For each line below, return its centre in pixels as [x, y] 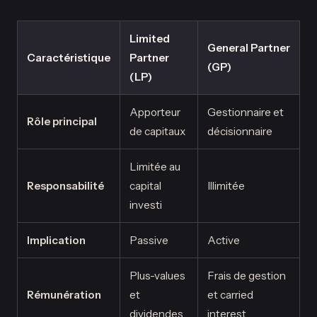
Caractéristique [69, 58]
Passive [149, 241]
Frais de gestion [247, 276]
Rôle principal [62, 122]
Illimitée [226, 186]
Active [224, 241]
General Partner [249, 48]
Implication [56, 241]
